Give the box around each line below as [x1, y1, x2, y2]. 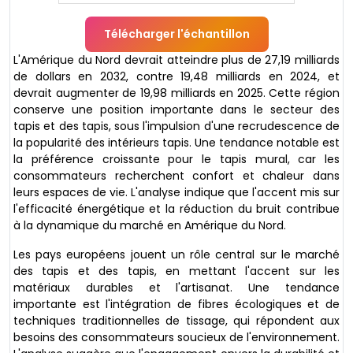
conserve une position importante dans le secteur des [13, 101, 340, 117]
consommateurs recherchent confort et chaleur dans [13, 167, 340, 184]
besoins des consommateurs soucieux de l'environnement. [13, 329, 340, 345]
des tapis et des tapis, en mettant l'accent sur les [13, 262, 340, 279]
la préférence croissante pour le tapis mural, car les [13, 150, 340, 167]
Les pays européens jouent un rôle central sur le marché [13, 246, 340, 262]
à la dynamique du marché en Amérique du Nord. [13, 217, 286, 233]
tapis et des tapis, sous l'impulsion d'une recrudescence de [13, 117, 340, 134]
